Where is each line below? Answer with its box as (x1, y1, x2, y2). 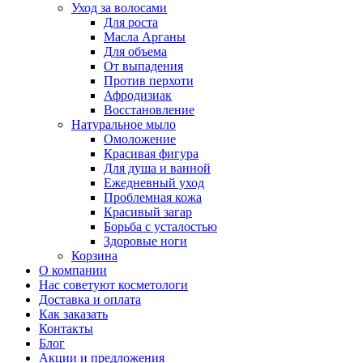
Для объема (104, 45, 167, 58)
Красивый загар (104, 205, 192, 219)
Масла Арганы (104, 30, 186, 44)
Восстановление (104, 103, 194, 117)
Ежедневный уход (104, 176, 204, 190)
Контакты (39, 322, 93, 335)
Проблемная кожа (104, 190, 202, 204)
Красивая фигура (104, 147, 199, 160)
